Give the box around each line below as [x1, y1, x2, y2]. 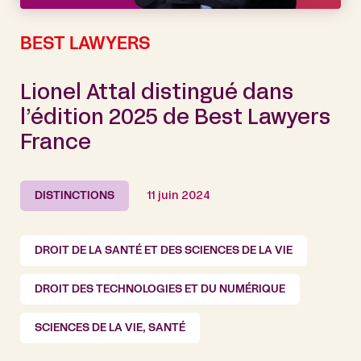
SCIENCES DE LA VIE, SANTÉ [35, 323, 185, 334]
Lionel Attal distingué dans [20, 85, 293, 104]
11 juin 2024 [147, 191, 210, 202]
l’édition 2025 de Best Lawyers [20, 110, 330, 129]
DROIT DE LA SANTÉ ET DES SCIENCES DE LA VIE [35, 246, 293, 257]
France [20, 135, 91, 154]
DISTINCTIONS [35, 191, 114, 202]
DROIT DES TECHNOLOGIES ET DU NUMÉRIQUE [35, 284, 285, 296]
